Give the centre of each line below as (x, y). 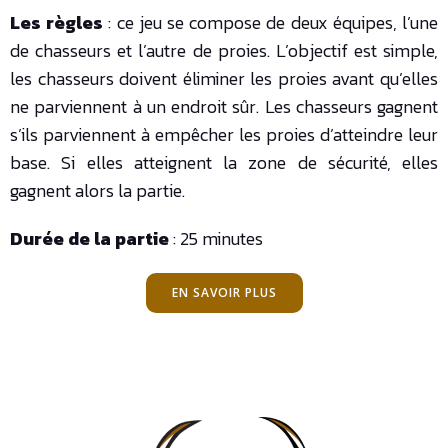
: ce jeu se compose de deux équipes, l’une (273, 23)
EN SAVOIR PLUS (224, 293)
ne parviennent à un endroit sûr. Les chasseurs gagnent (224, 107)
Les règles (59, 23)
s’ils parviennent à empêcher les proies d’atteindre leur (224, 135)
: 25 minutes (218, 239)
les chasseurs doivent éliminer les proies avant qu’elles (224, 79)
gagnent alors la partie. (97, 191)
